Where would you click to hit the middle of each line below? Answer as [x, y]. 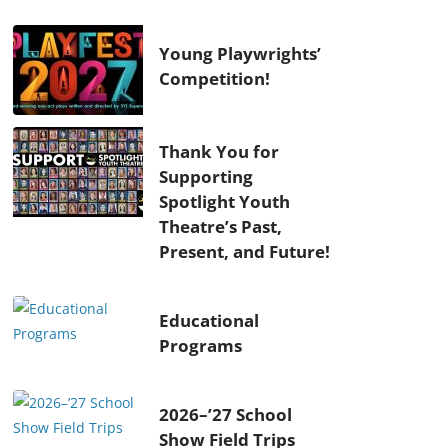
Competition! [214, 78]
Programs [200, 345]
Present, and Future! [244, 251]
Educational [209, 320]
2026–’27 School [225, 414]
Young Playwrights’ [240, 53]
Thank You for [219, 151]
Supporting [206, 176]
